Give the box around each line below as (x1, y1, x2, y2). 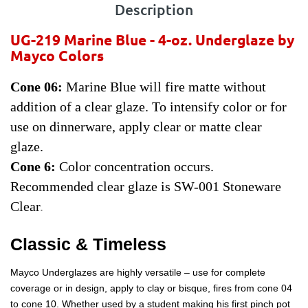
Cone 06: (10, 79, 63, 95)
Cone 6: (10, 159, 56, 175)
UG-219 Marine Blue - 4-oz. (10, 30, 195, 49)
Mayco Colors (10, 46, 104, 65)
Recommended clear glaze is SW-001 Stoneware (10, 179, 281, 195)
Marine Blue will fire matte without (63, 79, 266, 95)
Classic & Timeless (10, 234, 176, 254)
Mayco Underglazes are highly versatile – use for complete (10, 267, 265, 278)
